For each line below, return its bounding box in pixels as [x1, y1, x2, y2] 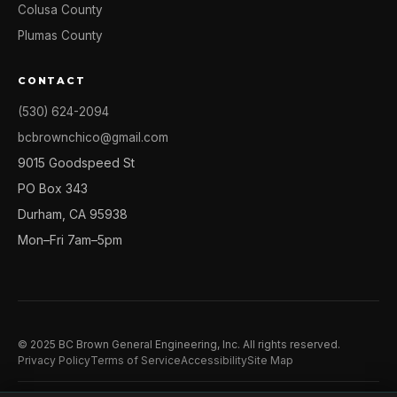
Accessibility [181, 354, 247, 367]
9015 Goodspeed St [18, 155, 135, 170]
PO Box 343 [18, 181, 88, 196]
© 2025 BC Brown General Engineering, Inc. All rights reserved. [18, 338, 340, 351]
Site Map [247, 354, 293, 367]
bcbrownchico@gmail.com [18, 130, 168, 144]
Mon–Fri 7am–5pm [18, 232, 122, 247]
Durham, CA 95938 [18, 206, 128, 222]
